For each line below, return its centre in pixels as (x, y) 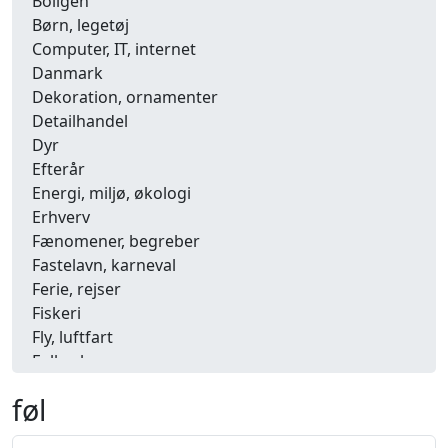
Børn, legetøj (80, 25)
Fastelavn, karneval (104, 265)
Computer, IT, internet (114, 49)
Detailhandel (80, 121)
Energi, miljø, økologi (111, 193)
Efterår (58, 169)
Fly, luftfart (72, 337)
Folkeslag (67, 361)
